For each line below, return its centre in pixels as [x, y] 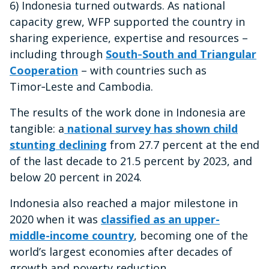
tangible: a [37, 129]
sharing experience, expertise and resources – [129, 38]
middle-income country [72, 236]
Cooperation [44, 71]
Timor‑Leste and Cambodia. [81, 87]
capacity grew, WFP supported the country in [127, 22]
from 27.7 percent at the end [183, 145]
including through [58, 54]
